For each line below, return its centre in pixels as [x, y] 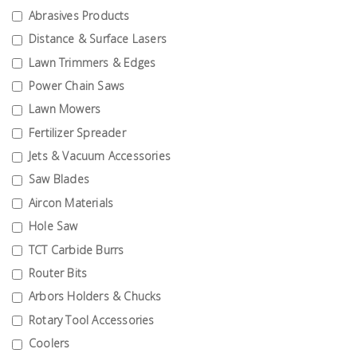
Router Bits [58, 273]
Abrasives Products [79, 15]
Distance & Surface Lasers [98, 39]
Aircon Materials [71, 202]
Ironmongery [46, 316]
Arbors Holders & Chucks [95, 296]
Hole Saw [53, 226]
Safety [26, 167]
